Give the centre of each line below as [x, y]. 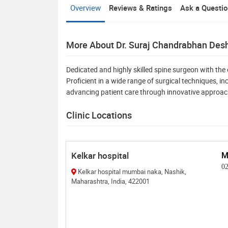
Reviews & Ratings [140, 8]
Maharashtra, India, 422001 [110, 181]
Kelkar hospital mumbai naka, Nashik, [132, 172]
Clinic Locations [99, 115]
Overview [85, 8]
